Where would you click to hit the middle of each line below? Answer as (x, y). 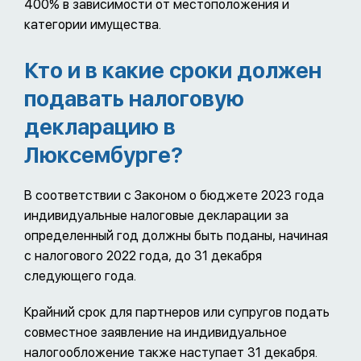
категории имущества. (93, 24)
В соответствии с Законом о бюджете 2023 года (174, 195)
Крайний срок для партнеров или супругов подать (177, 312)
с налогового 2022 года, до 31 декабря (143, 255)
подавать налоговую (134, 98)
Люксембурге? (104, 155)
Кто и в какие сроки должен (173, 70)
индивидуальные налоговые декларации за (156, 215)
